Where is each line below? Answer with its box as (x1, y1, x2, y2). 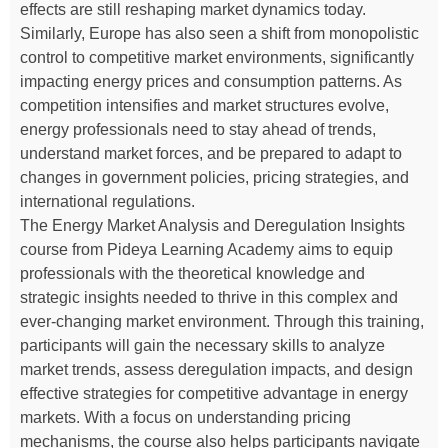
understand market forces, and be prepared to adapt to (20, 145, 402, 163)
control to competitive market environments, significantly (20, 49, 414, 67)
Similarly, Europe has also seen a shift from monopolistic (20, 25, 419, 43)
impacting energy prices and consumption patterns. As (20, 73, 402, 91)
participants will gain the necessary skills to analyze (20, 337, 385, 355)
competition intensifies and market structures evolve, (20, 97, 389, 115)
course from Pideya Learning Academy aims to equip (20, 241, 393, 259)
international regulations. (20, 193, 195, 211)
